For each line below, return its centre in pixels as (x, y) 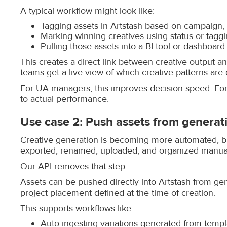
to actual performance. (65, 99)
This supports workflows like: (77, 209)
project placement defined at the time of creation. (118, 193)
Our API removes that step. (74, 166)
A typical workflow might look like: (87, 11)
